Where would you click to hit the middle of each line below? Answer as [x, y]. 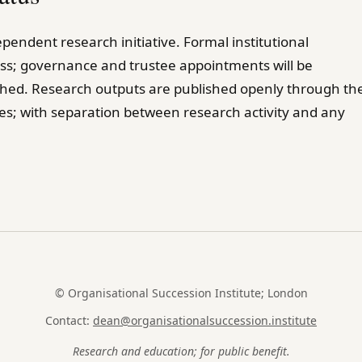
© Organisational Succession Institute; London [181, 293]
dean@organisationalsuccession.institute [205, 320]
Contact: [69, 320]
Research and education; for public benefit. [181, 351]
